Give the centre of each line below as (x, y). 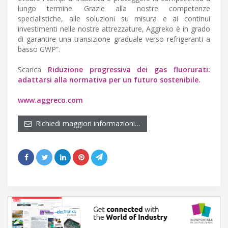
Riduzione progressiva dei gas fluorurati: (129, 69)
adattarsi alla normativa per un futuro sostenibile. (109, 79)
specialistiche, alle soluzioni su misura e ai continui (114, 18)
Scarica (33, 69)
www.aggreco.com (50, 100)
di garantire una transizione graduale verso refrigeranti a (114, 39)
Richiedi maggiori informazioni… (86, 123)
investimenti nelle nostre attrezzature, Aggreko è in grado (114, 28)
